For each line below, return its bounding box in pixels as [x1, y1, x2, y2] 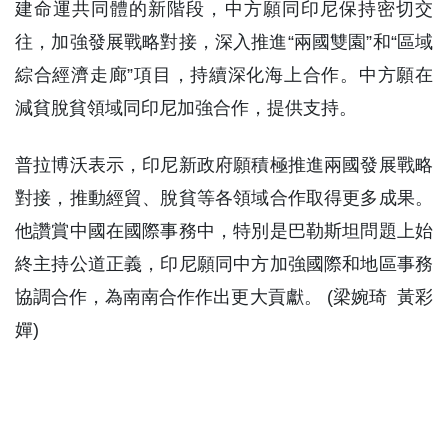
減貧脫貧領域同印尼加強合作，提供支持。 [15, 98, 357, 119]
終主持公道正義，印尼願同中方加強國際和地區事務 [15, 254, 433, 275]
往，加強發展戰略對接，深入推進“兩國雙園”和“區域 [15, 32, 433, 53]
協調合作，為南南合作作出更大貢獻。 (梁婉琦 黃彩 [15, 287, 433, 308]
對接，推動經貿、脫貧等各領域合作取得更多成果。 [15, 188, 433, 209]
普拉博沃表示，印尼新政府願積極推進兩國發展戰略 [15, 155, 433, 176]
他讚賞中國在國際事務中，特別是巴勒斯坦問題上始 [15, 221, 433, 242]
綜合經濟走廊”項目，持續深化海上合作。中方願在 [15, 65, 433, 86]
